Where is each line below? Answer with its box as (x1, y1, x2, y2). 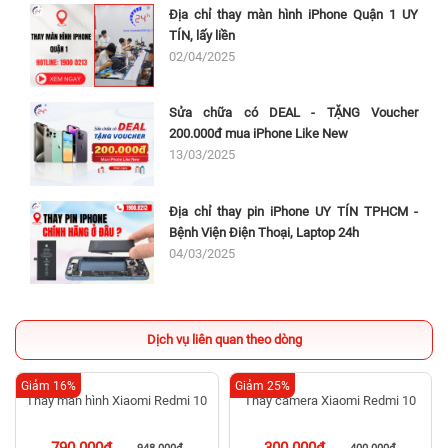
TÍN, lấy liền (169, 27, 236, 43)
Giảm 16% (21, 378, 76, 393)
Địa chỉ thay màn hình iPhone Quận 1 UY (169, 6, 418, 22)
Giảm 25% (234, 378, 290, 393)
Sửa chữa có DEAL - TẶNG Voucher (169, 105, 418, 121)
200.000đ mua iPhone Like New (169, 126, 349, 142)
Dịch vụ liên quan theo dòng (146, 332, 302, 348)
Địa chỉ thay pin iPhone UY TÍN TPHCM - (169, 203, 418, 219)
